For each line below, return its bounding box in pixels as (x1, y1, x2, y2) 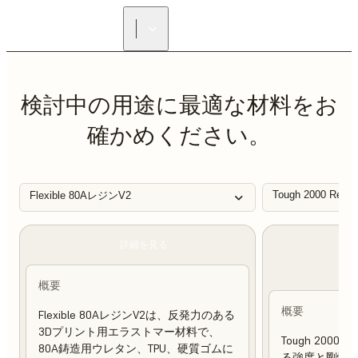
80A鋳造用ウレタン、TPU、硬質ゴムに (38, 341, 233, 356)
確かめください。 (87, 121, 271, 149)
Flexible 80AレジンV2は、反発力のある (38, 308, 235, 322)
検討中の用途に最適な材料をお (20, 91, 338, 119)
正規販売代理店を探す (217, 23, 297, 34)
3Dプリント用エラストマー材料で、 (38, 324, 220, 339)
